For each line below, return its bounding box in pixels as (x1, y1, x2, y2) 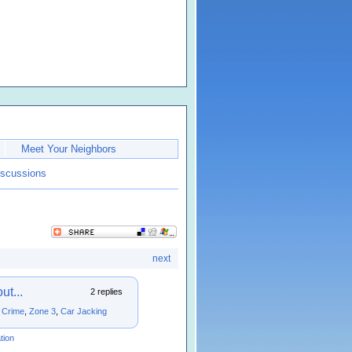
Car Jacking (60, 306, 107, 316)
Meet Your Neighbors (21, 143, 116, 155)
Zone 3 (29, 306, 56, 316)
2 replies (90, 287, 123, 296)
